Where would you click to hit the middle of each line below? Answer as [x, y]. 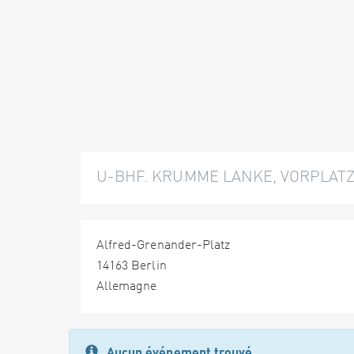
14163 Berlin [132, 266]
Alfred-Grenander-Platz [164, 246]
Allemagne [127, 287]
